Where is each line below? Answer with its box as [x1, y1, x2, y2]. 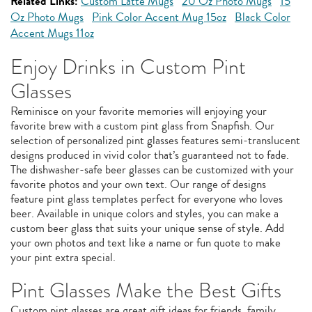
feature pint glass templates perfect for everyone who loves [10, 190, 283, 208]
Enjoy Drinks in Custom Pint [10, 52, 246, 81]
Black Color [235, 8, 290, 26]
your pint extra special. [10, 249, 116, 266]
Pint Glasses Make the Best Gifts [10, 276, 281, 305]
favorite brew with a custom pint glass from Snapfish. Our [10, 117, 274, 134]
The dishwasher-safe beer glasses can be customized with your [10, 161, 294, 178]
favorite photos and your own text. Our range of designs [10, 175, 266, 193]
